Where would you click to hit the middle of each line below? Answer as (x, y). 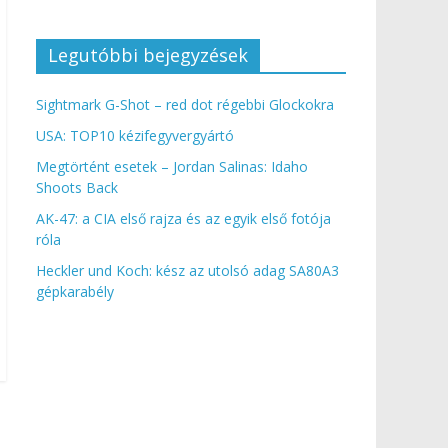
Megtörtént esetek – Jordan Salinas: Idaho (172, 167)
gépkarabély (75, 292)
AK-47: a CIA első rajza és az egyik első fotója (183, 219)
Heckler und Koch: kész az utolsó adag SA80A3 (187, 271)
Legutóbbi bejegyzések (148, 55)
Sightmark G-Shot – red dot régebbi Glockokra (185, 105)
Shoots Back (77, 188)
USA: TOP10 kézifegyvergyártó (135, 136)
